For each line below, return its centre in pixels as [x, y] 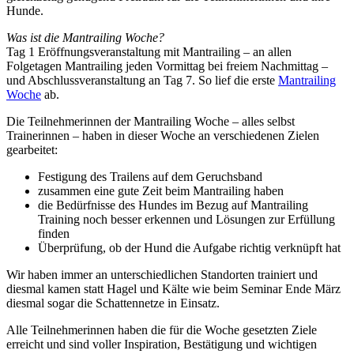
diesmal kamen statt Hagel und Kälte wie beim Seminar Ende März [173, 289]
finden [54, 234]
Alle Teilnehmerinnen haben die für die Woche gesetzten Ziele [162, 330]
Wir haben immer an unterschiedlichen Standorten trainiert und [162, 275]
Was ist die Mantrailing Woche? [85, 38]
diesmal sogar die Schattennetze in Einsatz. [113, 303]
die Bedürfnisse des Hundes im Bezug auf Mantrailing [173, 205]
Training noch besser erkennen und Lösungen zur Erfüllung [186, 220]
